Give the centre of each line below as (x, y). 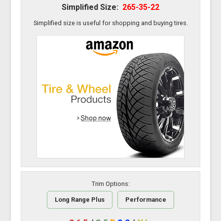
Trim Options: (110, 184)
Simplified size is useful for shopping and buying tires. (110, 23)
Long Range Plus (80, 200)
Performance (146, 200)
